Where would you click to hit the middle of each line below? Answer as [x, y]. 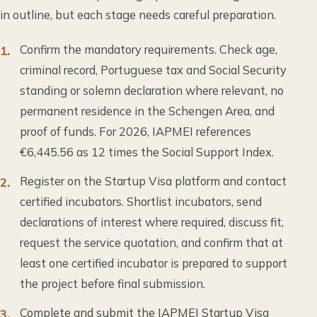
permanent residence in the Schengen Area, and [147, 111]
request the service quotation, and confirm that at [151, 243]
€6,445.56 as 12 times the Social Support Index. [147, 152]
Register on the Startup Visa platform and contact [153, 181]
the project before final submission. [113, 284]
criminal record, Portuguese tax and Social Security [153, 70]
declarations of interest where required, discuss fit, [152, 222]
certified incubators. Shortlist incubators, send [141, 202]
